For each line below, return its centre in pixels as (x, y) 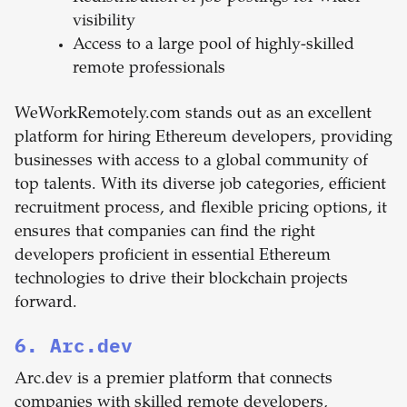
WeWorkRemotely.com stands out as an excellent (193, 115)
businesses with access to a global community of (191, 162)
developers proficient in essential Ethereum (173, 257)
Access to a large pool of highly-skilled (213, 46)
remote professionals (149, 69)
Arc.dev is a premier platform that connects (174, 380)
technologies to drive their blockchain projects (181, 280)
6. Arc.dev (74, 346)
